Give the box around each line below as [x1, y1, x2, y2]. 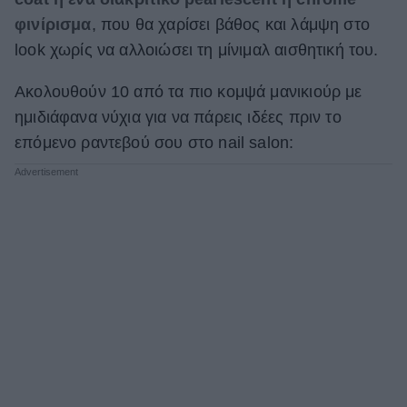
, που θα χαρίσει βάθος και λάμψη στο [91, 15, 370, 35]
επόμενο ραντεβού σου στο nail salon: [15, 134, 294, 153]
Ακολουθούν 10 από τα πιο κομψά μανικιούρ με [15, 83, 362, 102]
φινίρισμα [15, 15, 92, 35]
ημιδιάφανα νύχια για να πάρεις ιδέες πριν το [15, 108, 342, 127]
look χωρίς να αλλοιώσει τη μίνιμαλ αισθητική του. [15, 41, 379, 60]
